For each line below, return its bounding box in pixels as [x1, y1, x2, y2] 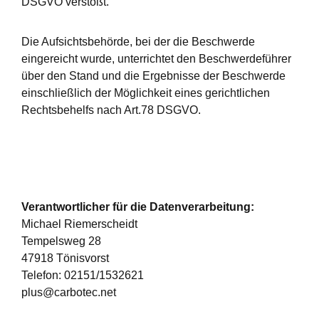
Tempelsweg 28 [21, 235, 101, 247]
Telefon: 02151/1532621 [21, 269, 144, 281]
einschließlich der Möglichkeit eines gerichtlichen [21, 87, 270, 99]
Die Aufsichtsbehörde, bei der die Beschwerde [21, 36, 255, 48]
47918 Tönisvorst [21, 252, 109, 264]
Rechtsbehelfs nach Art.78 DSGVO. [21, 104, 201, 116]
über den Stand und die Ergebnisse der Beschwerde [21, 70, 286, 82]
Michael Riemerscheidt [21, 218, 137, 230]
